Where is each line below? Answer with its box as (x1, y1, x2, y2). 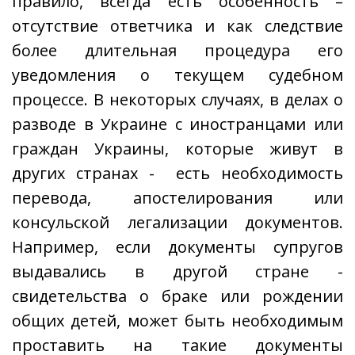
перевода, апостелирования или (12, 187, 343, 208)
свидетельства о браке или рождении (12, 285, 343, 307)
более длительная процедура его (12, 40, 343, 61)
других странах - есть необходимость (12, 162, 343, 184)
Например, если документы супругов (12, 236, 343, 258)
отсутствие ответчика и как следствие (12, 15, 343, 36)
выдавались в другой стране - (12, 261, 343, 282)
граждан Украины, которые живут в (12, 138, 343, 159)
